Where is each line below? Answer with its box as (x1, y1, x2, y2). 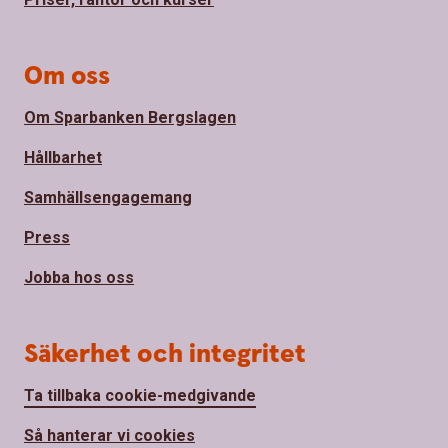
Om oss (24, 58, 110, 94)
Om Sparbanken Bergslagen (24, 107, 236, 127)
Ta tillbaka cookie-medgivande (24, 385, 256, 405)
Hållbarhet (24, 147, 102, 167)
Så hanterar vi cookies (24, 425, 195, 445)
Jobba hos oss (24, 267, 134, 287)
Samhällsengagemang (24, 187, 192, 207)
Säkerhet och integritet (24, 336, 306, 372)
